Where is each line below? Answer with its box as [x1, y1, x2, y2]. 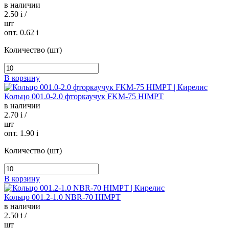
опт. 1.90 [4, 129, 36, 138]
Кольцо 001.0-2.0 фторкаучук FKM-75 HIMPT [4, 92, 164, 101]
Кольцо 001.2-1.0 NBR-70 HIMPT [4, 193, 121, 202]
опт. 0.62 [4, 28, 36, 37]
